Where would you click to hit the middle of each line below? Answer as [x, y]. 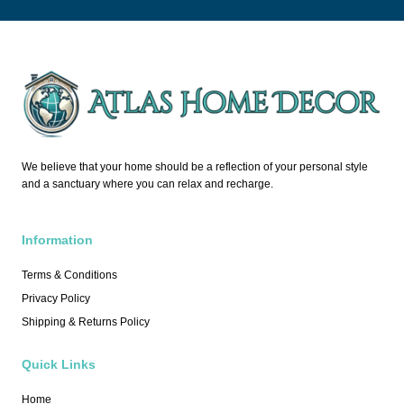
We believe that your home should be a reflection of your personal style [195, 166]
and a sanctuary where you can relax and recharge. [147, 184]
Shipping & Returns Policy [86, 322]
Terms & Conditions [69, 275]
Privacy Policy [56, 299]
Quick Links [59, 365]
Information [57, 240]
